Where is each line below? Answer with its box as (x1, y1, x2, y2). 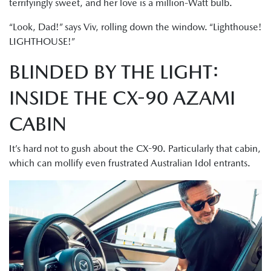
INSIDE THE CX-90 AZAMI (9, 86, 235, 109)
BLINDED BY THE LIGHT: (9, 60, 219, 83)
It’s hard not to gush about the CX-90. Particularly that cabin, (9, 142, 261, 154)
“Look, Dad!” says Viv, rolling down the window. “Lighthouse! (9, 21, 262, 33)
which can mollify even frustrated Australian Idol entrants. (9, 157, 250, 169)
